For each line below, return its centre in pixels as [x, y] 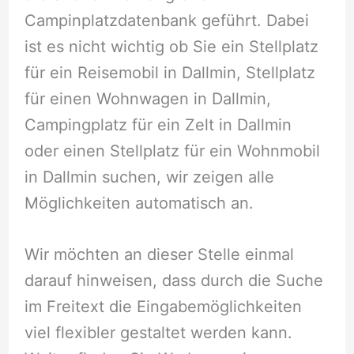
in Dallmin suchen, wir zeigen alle [149, 177]
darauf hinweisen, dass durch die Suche [173, 280]
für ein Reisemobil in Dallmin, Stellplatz [169, 72]
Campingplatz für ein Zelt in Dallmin [158, 124]
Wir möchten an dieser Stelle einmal [159, 254]
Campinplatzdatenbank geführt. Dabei [166, 20]
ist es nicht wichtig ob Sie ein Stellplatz [171, 46]
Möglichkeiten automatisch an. [139, 203]
